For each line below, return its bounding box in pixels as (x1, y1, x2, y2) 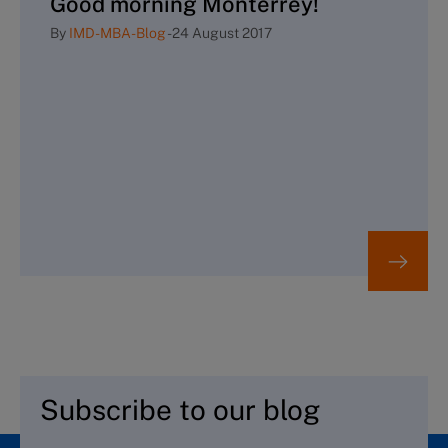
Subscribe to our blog (40, 393, 320, 427)
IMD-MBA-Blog (69, 24, 166, 41)
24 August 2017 (172, 24, 272, 41)
